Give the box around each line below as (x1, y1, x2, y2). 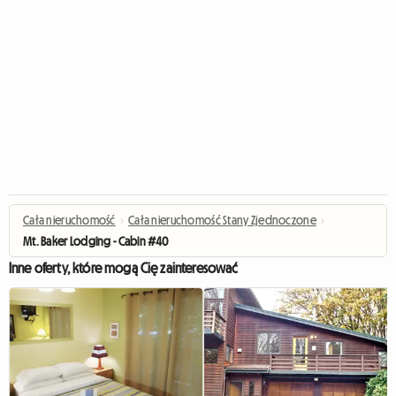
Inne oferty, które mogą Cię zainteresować (9, 261, 238, 275)
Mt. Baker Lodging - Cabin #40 (23, 235, 169, 247)
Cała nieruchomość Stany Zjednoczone (128, 214, 316, 226)
